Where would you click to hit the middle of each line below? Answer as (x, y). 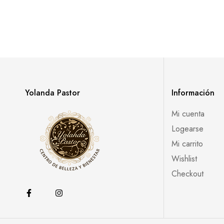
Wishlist (184, 158)
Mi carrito (187, 143)
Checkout (188, 173)
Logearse (188, 128)
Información (193, 92)
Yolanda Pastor (52, 92)
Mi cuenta (188, 113)
